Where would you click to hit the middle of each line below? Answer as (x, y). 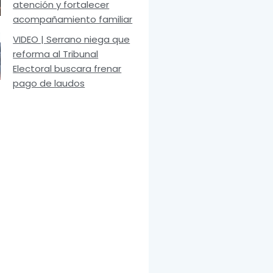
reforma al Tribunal (56, 54)
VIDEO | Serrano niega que (72, 40)
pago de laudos (49, 83)
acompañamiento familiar (73, 19)
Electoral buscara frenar (67, 69)
